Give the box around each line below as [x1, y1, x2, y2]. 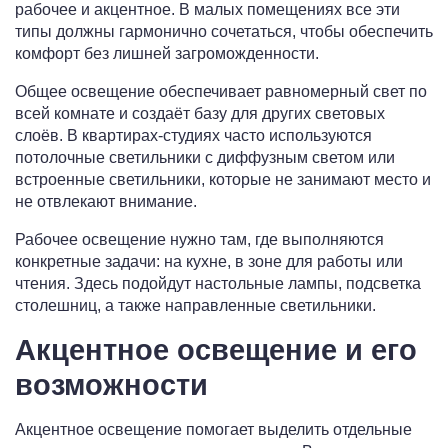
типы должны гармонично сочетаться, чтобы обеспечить [15, 23, 433, 41]
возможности [15, 369, 208, 402]
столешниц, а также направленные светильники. [15, 297, 376, 315]
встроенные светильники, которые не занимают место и [15, 171, 431, 189]
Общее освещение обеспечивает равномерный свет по [15, 83, 427, 101]
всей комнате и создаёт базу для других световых [15, 105, 385, 123]
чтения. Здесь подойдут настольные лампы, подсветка [15, 275, 421, 293]
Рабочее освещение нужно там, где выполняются [15, 231, 384, 249]
